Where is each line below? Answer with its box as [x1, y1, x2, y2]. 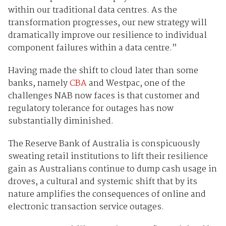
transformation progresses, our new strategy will [8, 16, 207, 30]
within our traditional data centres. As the [8, 3, 177, 17]
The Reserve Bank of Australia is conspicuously [8, 137, 200, 151]
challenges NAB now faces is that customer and [8, 89, 200, 103]
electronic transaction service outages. [8, 200, 164, 214]
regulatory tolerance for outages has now [8, 101, 174, 116]
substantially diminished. [8, 114, 114, 128]
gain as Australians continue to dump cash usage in [8, 162, 217, 176]
